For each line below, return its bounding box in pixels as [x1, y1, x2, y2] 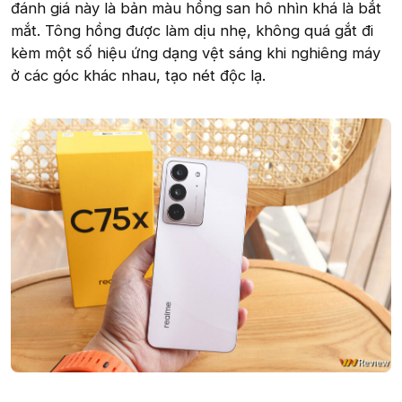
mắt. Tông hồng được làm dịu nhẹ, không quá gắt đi [11, 21, 373, 39]
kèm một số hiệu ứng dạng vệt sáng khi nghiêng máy [11, 43, 380, 62]
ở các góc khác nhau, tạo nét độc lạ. [11, 66, 266, 84]
